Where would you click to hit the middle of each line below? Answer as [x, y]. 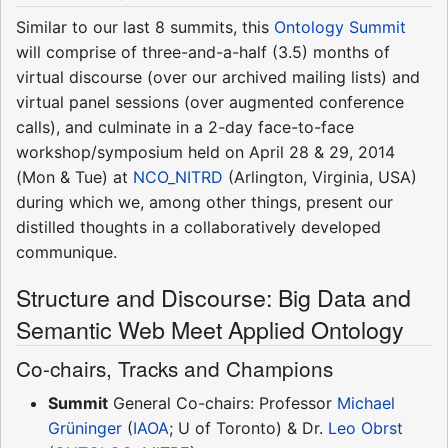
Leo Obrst [365, 427]
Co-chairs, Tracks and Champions [174, 367]
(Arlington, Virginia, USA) [320, 176]
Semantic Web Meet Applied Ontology [210, 328]
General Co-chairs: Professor [222, 402]
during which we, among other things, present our [204, 201]
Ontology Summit [340, 26]
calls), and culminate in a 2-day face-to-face [185, 126]
